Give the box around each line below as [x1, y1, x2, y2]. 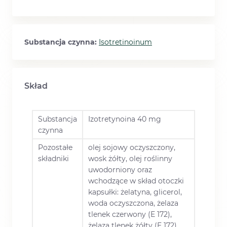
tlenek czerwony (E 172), [88, 210, 172, 219]
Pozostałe [38, 143, 72, 153]
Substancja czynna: [24, 37, 99, 47]
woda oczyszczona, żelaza [88, 199, 178, 208]
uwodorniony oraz [88, 165, 152, 175]
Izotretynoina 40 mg [88, 115, 161, 124]
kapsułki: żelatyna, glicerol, [88, 187, 182, 197]
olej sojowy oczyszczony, [88, 143, 175, 153]
